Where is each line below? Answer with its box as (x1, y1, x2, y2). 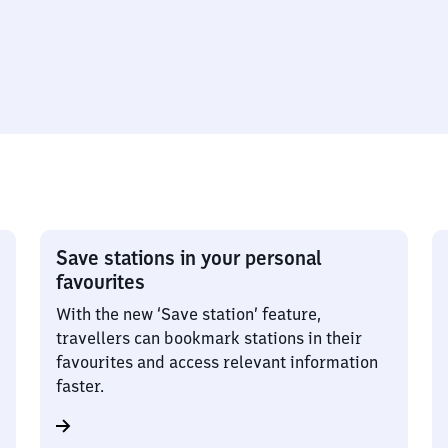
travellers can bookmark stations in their (56, 328, 362, 348)
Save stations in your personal (56, 245, 322, 270)
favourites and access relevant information (56, 352, 378, 372)
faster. (56, 376, 104, 396)
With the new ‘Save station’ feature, (56, 304, 321, 324)
